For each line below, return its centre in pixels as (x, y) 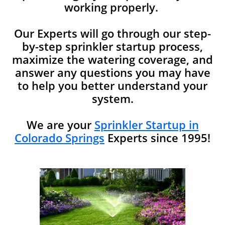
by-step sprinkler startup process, (113, 46)
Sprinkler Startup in (146, 125)
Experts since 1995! (157, 138)
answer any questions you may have (113, 72)
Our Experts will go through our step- (113, 33)
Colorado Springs (60, 138)
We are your (60, 125)
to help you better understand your (113, 85)
